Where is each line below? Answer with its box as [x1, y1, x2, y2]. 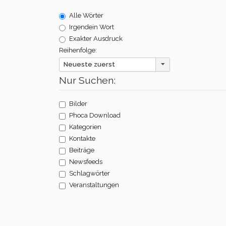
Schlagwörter [69, 169, 110, 177]
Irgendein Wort [69, 23, 114, 31]
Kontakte [69, 134, 95, 142]
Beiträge [69, 146, 94, 154]
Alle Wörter [69, 11, 103, 19]
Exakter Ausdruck [69, 34, 123, 42]
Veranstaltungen [69, 181, 119, 189]
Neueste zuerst [64, 60, 115, 68]
